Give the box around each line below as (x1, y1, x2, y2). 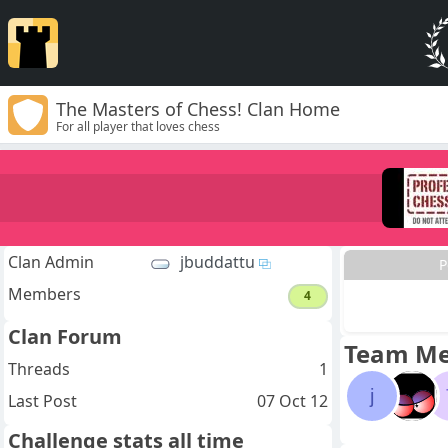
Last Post (8, 389, 77, 412)
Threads (8, 357, 70, 380)
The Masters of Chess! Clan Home (56, 96, 340, 121)
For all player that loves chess (56, 117, 220, 135)
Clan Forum (8, 322, 122, 350)
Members (8, 283, 81, 306)
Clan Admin (8, 251, 94, 274)
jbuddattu (179, 251, 255, 274)
